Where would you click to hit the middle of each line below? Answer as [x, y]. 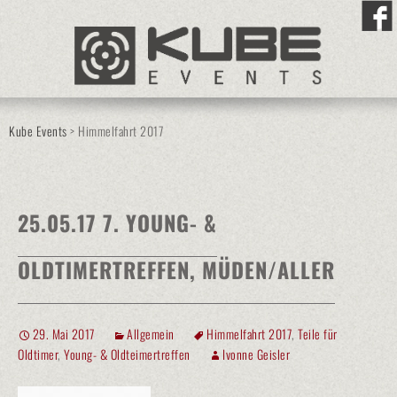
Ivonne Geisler [256, 354]
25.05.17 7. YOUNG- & [117, 222]
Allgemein [151, 334]
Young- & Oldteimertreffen [127, 354]
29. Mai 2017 [63, 334]
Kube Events [38, 131]
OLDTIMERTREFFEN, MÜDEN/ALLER [176, 269]
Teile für [318, 334]
